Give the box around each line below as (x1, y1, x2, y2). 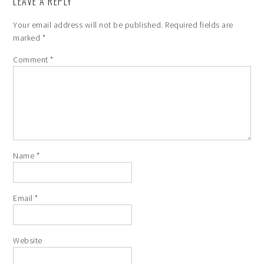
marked (13, 32, 42, 43)
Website (13, 235, 42, 246)
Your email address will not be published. (13, 19, 163, 30)
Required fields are (165, 19, 233, 30)
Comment (13, 54, 51, 65)
